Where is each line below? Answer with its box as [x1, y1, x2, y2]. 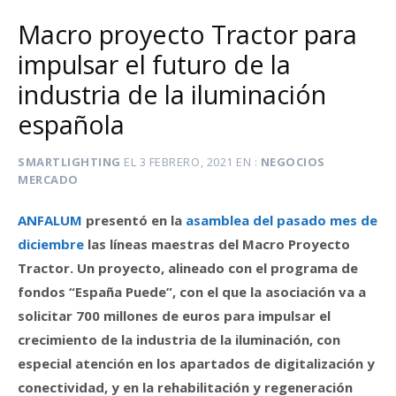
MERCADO [18, 171, 79, 188]
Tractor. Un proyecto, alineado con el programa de [18, 258, 358, 277]
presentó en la [82, 210, 186, 229]
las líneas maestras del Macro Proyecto [84, 234, 350, 253]
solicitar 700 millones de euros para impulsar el [18, 306, 331, 324]
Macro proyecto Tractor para [18, 17, 357, 52]
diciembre [18, 234, 84, 253]
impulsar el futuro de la [18, 47, 291, 82]
